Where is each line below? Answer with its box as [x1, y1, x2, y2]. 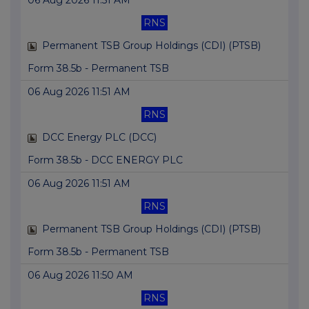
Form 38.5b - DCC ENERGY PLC [28, 154, 183, 167]
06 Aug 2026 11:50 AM [28, 269, 133, 282]
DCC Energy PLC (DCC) [42, 131, 157, 144]
